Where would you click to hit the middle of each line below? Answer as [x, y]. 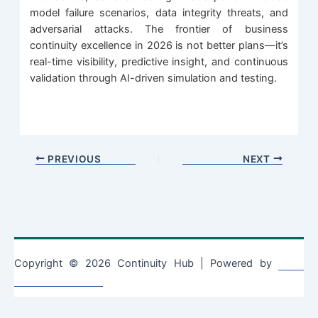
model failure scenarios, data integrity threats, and [159, 13]
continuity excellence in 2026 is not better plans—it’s [159, 46]
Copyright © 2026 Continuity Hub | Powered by [146, 263]
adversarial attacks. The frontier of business [159, 29]
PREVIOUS [73, 159]
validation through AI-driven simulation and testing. [154, 78]
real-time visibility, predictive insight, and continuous [159, 62]
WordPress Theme [59, 280]
